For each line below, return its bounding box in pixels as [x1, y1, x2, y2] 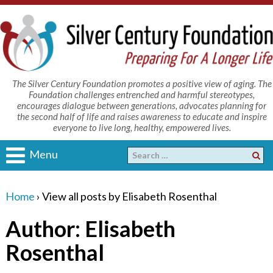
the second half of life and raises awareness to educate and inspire [16, 110, 267, 122]
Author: [5, 214, 85, 242]
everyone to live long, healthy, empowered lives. [52, 121, 231, 133]
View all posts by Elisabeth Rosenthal [41, 189, 217, 203]
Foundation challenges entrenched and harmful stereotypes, [29, 88, 255, 100]
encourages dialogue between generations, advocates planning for [17, 99, 267, 111]
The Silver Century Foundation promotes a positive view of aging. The [12, 77, 272, 89]
